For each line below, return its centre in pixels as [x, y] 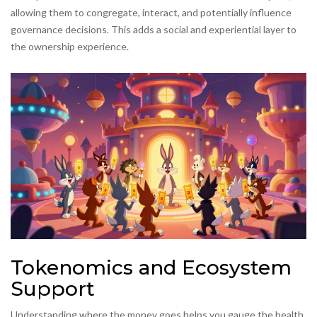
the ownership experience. [70, 47]
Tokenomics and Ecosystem [151, 268]
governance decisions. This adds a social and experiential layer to [154, 30]
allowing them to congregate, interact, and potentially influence [151, 13]
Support [53, 289]
